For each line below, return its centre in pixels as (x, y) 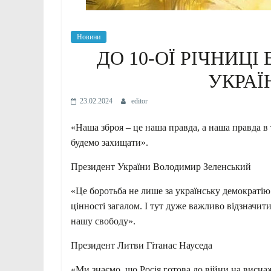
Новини (89, 37)
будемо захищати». (109, 142)
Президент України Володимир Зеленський (161, 166)
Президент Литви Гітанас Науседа (142, 245)
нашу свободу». (103, 221)
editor (139, 101)
